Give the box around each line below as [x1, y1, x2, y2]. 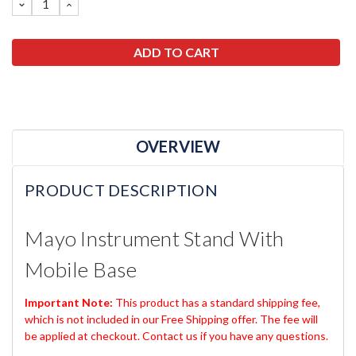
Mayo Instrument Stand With [25, 226, 284, 252]
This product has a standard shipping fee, [115, 296, 320, 310]
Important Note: [25, 296, 115, 310]
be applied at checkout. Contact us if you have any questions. [25, 329, 328, 343]
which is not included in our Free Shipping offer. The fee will [25, 312, 318, 327]
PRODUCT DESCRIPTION [25, 180, 218, 199]
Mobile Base [25, 257, 137, 283]
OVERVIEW [136, 136, 220, 156]
